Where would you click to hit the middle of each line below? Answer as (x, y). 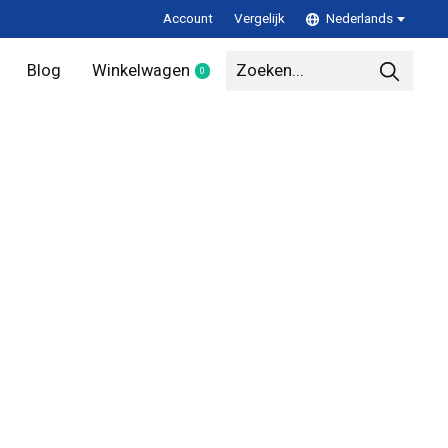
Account (187, 19)
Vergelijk (259, 19)
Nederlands (359, 19)
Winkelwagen (141, 71)
